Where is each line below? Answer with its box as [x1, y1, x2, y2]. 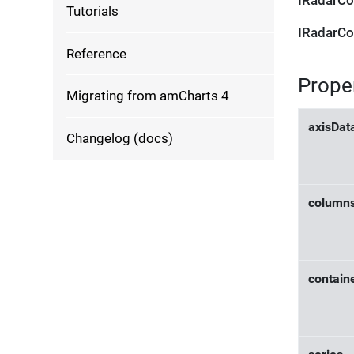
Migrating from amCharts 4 [66, 88, 230, 104]
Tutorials [66, 2, 119, 19]
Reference [66, 45, 127, 62]
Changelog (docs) [66, 130, 174, 146]
